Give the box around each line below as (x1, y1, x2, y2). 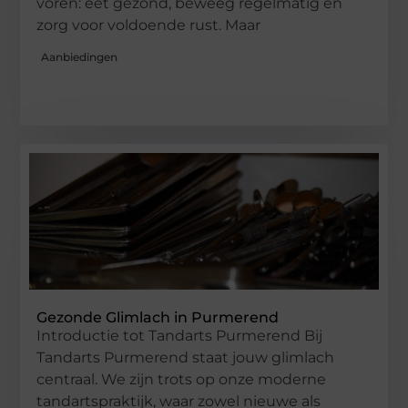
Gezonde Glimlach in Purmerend (36, 309, 280, 327)
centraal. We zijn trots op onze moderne (36, 371, 327, 389)
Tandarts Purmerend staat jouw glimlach (36, 349, 335, 367)
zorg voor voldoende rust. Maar (36, 15, 261, 34)
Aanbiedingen (41, 50, 118, 65)
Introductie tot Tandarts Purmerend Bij (36, 327, 323, 345)
